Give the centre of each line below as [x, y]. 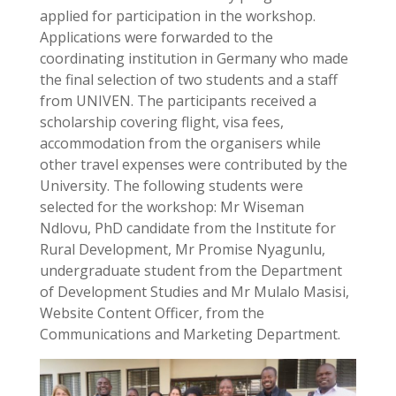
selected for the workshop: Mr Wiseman [171, 206]
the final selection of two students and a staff [188, 79]
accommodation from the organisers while [180, 143]
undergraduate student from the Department [190, 270]
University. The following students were [171, 185]
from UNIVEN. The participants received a [178, 100]
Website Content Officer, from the [152, 312]
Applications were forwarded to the [156, 37]
